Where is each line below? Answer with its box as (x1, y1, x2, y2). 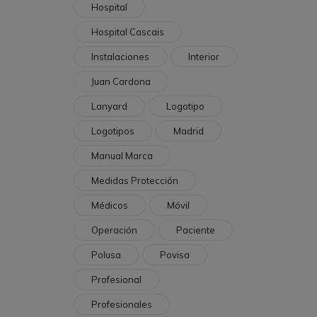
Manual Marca (91, 150, 153, 162)
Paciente (176, 224, 215, 236)
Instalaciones (91, 51, 149, 63)
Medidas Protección (91, 175, 178, 187)
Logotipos (91, 125, 134, 137)
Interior (188, 51, 219, 63)
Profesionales (91, 299, 152, 311)
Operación (91, 224, 137, 236)
